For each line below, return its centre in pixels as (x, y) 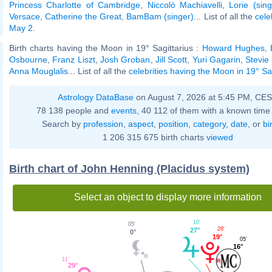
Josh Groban (125, 59)
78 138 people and (73, 110)
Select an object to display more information (168, 197)
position (173, 124)
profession (103, 124)
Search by (62, 124)
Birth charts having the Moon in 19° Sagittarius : (106, 48)
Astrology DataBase (96, 97)
